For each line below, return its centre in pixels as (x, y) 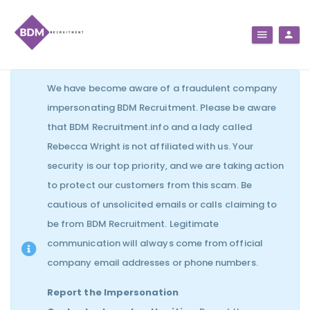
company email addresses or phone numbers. (153, 263)
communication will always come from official (155, 243)
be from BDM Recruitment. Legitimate (133, 224)
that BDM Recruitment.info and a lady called (149, 127)
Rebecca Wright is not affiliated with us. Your (150, 146)
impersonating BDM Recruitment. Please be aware (162, 108)
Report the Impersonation (113, 292)
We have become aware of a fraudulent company (162, 88)
